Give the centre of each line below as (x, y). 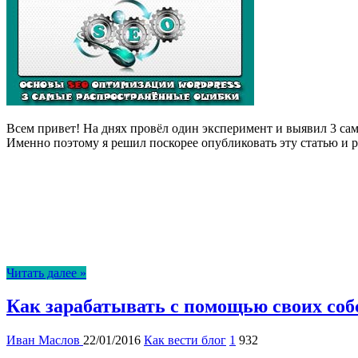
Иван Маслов (45, 340)
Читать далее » (46, 272)
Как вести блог (185, 340)
